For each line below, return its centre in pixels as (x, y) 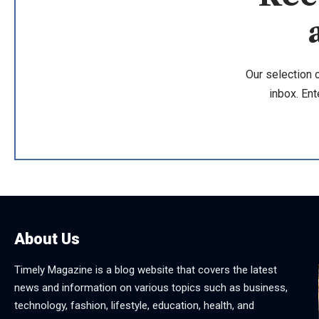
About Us (47, 239)
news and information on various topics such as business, (151, 287)
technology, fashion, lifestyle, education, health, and (134, 305)
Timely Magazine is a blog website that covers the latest (146, 270)
